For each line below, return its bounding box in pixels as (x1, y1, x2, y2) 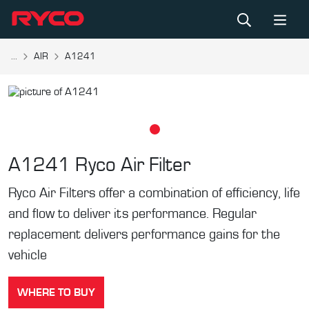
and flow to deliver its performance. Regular (8, 207, 257, 221)
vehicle (8, 248, 47, 262)
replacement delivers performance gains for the (8, 228, 280, 241)
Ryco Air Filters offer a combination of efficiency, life (8, 186, 300, 200)
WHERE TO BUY (17, 287, 95, 298)
